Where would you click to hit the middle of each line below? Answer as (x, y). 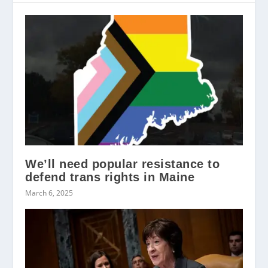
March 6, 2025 (49, 193)
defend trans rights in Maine (110, 177)
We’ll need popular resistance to (123, 164)
